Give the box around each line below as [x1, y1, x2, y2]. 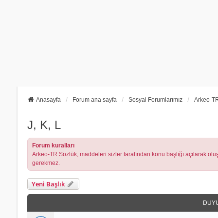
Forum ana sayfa [72, 96, 117, 103]
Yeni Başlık [31, 179, 65, 188]
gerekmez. [32, 159, 60, 166]
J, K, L [27, 118, 61, 131]
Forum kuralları [32, 142, 74, 149]
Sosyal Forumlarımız [128, 96, 182, 103]
